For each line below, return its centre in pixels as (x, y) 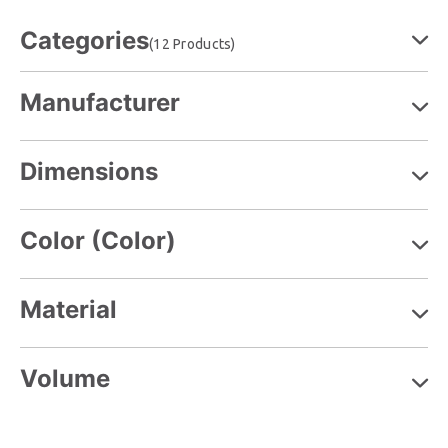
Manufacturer (100, 102)
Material (68, 309)
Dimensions (89, 171)
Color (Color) (98, 240)
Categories (84, 40)
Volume (65, 378)
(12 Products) (192, 43)
